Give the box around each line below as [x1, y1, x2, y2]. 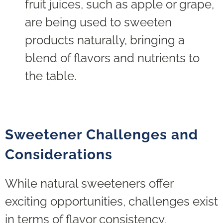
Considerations [5, 146, 112, 163]
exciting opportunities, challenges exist [5, 194, 218, 209]
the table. [25, 69, 77, 84]
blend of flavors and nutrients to [25, 51, 200, 66]
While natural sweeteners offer [5, 176, 173, 191]
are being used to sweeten [25, 15, 172, 30]
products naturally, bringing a [25, 33, 185, 48]
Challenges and [86, 126, 198, 143]
